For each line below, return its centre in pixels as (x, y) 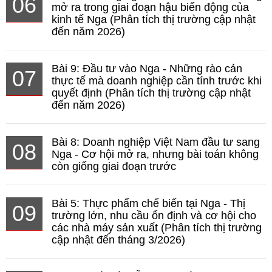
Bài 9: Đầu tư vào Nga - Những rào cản (147, 69)
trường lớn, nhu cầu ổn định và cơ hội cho (154, 216)
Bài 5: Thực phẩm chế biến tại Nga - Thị (148, 204)
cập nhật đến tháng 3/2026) (118, 240)
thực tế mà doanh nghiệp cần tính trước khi (157, 81)
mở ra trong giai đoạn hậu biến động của (150, 8)
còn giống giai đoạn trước (114, 167)
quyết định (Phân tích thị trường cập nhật (151, 93)
